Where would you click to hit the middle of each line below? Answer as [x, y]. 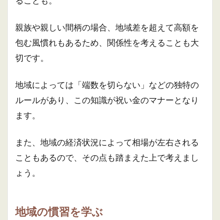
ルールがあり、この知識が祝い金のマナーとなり [107, 100]
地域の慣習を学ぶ [59, 212]
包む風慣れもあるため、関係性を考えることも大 [107, 42]
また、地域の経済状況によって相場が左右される [107, 142]
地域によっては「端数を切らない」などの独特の [107, 85]
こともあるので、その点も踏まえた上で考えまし [107, 157]
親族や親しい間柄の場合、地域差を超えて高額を [107, 27]
